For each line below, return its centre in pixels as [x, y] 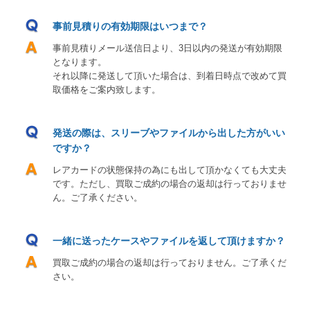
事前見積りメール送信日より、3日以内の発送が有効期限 [167, 48]
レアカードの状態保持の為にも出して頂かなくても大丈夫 [170, 170]
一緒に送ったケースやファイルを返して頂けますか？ [169, 240]
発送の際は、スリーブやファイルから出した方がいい [169, 133]
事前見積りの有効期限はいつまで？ [130, 26]
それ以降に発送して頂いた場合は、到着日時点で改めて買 [170, 75]
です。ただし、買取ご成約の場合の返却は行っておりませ [170, 183]
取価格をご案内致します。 [107, 89]
